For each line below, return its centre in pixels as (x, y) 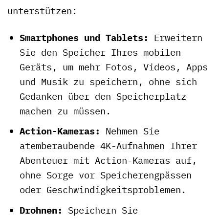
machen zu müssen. (65, 110)
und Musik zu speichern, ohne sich (108, 81)
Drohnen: (41, 210)
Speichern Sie (100, 210)
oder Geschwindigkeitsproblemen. (103, 190)
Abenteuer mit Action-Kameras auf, (108, 160)
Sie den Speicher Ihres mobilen (100, 52)
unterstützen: (42, 10)
